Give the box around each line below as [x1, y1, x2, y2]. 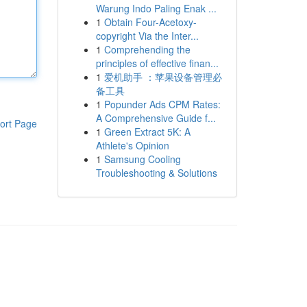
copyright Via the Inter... [95, 29, 199, 42]
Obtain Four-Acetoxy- [103, 15, 197, 29]
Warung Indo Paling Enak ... [95, 1, 217, 15]
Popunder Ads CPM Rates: [103, 97, 221, 111]
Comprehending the [103, 42, 191, 56]
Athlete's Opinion [95, 138, 169, 152]
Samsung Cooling [103, 152, 181, 166]
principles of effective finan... [95, 56, 219, 70]
